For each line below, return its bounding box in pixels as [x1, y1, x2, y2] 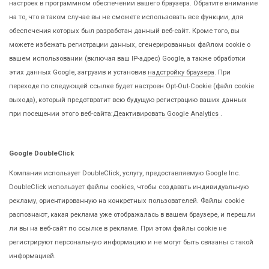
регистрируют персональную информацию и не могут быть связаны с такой [9, 238, 253, 246]
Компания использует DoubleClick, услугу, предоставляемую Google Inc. [9, 169, 240, 177]
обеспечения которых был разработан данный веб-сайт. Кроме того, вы [9, 26, 240, 35]
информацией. [9, 252, 56, 260]
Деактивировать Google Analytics [113, 109, 220, 118]
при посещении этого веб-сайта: [9, 109, 113, 118]
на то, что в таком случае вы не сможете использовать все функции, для [9, 13, 243, 21]
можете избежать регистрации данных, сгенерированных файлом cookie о [9, 40, 250, 49]
